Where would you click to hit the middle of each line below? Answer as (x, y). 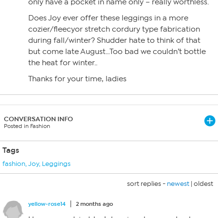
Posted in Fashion (27, 126)
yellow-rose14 (47, 204)
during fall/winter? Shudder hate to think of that (114, 40)
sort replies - (147, 184)
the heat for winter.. (63, 63)
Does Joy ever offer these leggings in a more (108, 18)
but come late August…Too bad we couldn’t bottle (117, 52)
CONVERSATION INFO (38, 119)
